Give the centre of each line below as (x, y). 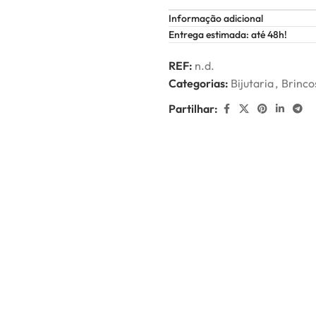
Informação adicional (216, 18)
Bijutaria (252, 83)
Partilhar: (193, 109)
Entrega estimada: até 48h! (228, 35)
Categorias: (199, 83)
